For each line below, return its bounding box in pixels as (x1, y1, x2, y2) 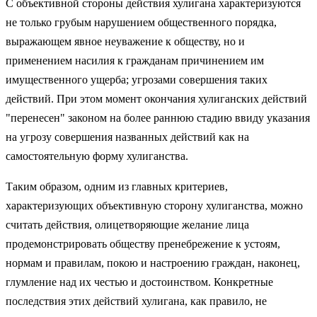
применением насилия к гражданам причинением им (6, 54, 264, 67)
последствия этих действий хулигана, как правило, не (6, 294, 267, 307)
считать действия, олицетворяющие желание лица (6, 218, 249, 231)
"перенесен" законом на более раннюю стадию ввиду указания (6, 111, 310, 124)
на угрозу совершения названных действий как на (6, 130, 249, 143)
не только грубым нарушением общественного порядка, (6, 16, 277, 28)
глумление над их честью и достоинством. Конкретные (6, 275, 273, 288)
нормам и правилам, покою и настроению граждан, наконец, (6, 256, 300, 269)
